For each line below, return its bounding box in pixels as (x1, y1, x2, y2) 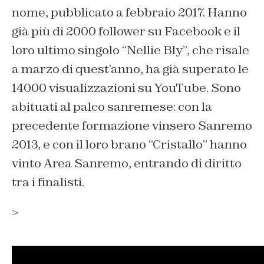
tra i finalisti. (12, 174, 84, 190)
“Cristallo (148, 136, 203, 152)
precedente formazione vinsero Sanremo (12, 117, 252, 133)
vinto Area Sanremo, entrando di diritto (12, 155, 242, 171)
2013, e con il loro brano (12, 136, 148, 152)
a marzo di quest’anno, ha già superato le (12, 61, 249, 77)
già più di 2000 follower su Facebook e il (12, 23, 240, 39)
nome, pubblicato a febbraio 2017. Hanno (12, 4, 247, 20)
